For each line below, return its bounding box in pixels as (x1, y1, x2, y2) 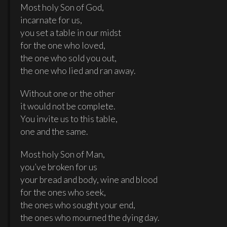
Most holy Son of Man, (20, 149, 105, 160)
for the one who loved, (20, 40, 105, 51)
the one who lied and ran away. (20, 65, 135, 77)
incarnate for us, (20, 15, 82, 26)
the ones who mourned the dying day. (20, 212, 159, 223)
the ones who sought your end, (20, 200, 135, 211)
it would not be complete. (20, 101, 115, 112)
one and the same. (20, 126, 88, 137)
